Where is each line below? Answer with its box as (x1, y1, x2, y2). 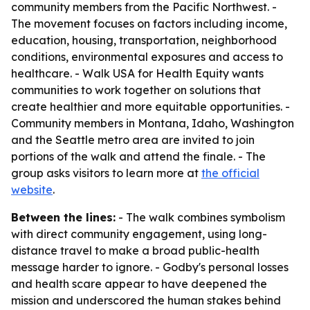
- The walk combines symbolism (116, 210, 285, 224)
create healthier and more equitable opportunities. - (11, 100, 290, 113)
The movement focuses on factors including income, (11, 17, 287, 30)
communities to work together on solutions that (11, 83, 261, 97)
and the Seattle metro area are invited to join (11, 133, 255, 147)
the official (201, 166, 259, 180)
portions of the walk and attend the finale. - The (11, 149, 266, 163)
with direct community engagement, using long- (11, 227, 267, 241)
